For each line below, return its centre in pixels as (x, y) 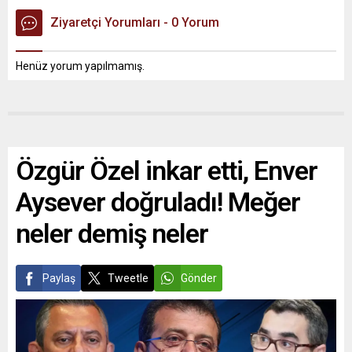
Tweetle (128, 278)
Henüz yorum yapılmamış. (80, 66)
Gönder (199, 278)
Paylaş (59, 278)
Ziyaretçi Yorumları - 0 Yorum (135, 22)
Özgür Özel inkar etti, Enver (167, 170)
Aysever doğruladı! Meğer (158, 202)
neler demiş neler (112, 233)
